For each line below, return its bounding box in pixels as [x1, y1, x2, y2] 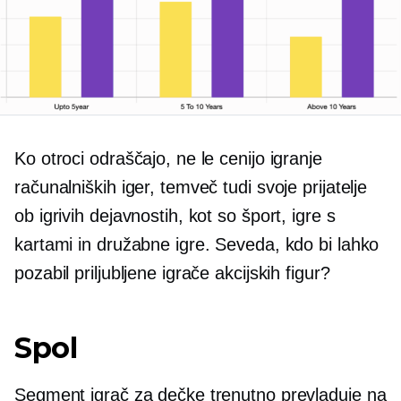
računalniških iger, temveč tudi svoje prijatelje [14, 176, 368, 197]
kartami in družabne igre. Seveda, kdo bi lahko [14, 234, 380, 254]
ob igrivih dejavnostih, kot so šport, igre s [14, 205, 336, 226]
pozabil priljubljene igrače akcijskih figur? [14, 262, 330, 283]
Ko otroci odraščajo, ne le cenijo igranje [14, 148, 322, 168]
